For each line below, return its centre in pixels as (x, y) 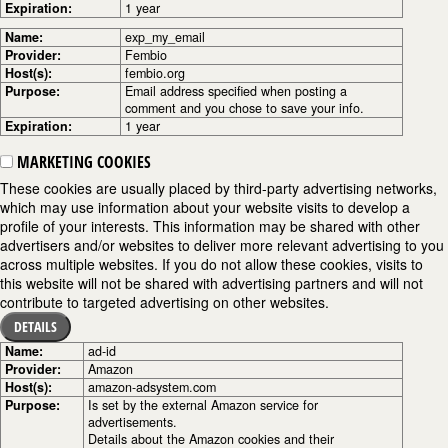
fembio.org (155, 73)
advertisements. (132, 422)
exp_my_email (165, 37)
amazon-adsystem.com (152, 387)
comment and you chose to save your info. (244, 108)
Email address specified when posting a (236, 91)
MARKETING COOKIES (82, 162)
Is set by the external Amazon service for (203, 405)
